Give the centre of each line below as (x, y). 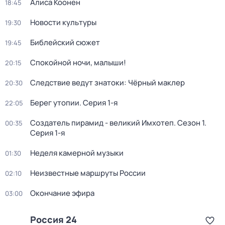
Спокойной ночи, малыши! (78, 63)
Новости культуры (63, 22)
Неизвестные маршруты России (88, 173)
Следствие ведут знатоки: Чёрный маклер (107, 83)
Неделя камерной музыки (77, 153)
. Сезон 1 (189, 123)
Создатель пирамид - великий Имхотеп (102, 123)
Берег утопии (55, 103)
